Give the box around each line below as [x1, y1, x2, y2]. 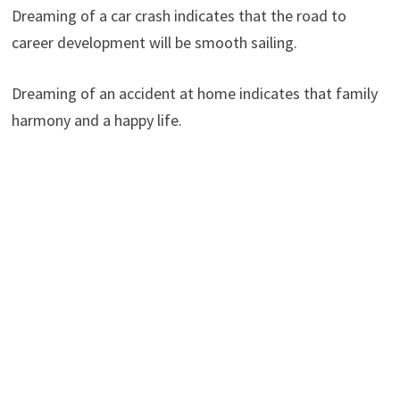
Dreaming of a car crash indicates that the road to [11, 4, 346, 26]
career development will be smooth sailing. [11, 31, 297, 53]
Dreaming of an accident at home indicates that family [11, 82, 378, 104]
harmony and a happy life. [11, 109, 182, 130]
